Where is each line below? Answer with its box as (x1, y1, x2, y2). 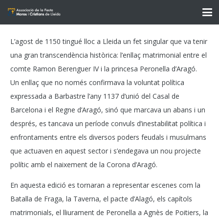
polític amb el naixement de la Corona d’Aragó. (10, 160, 157, 169)
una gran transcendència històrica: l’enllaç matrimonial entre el (10, 50, 207, 60)
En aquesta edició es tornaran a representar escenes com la (10, 180, 200, 190)
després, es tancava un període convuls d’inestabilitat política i (10, 119, 206, 128)
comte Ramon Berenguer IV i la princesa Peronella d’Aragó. (10, 64, 197, 73)
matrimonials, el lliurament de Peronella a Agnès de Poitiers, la (10, 208, 208, 217)
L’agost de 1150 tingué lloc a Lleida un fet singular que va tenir (10, 37, 207, 46)
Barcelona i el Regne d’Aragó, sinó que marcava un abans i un (10, 105, 205, 114)
